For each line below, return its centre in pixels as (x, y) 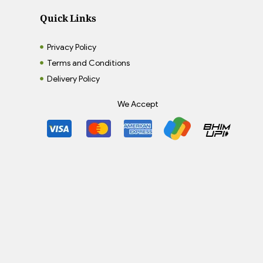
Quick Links (68, 18)
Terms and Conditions (89, 63)
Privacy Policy (72, 47)
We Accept (138, 104)
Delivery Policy (74, 79)
